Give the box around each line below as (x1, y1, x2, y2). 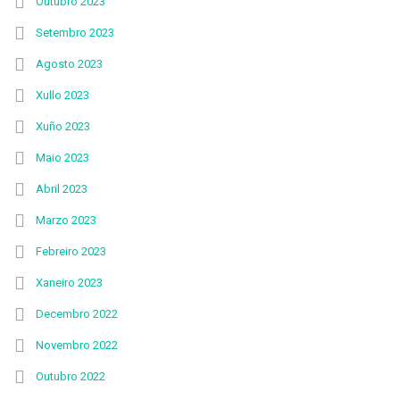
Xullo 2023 (36, 88, 89, 102)
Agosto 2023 (36, 57, 103, 71)
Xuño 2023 (36, 120, 90, 133)
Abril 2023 (36, 182, 87, 196)
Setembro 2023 (36, 26, 114, 39)
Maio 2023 (36, 151, 89, 164)
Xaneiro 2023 (36, 276, 103, 289)
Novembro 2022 (36, 338, 118, 352)
